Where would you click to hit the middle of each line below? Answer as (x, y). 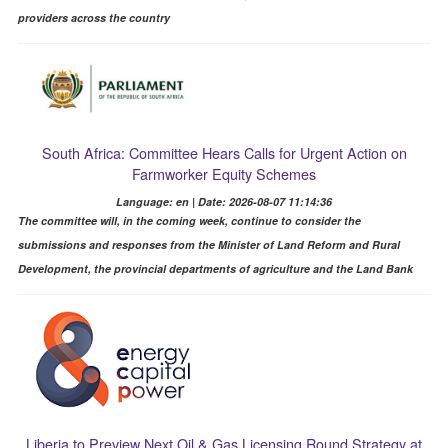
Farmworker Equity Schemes (224, 174)
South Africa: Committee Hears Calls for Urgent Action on (224, 153)
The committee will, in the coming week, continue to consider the (189, 221)
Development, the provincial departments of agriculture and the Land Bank (215, 269)
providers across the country (93, 18)
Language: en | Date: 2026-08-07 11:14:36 (224, 202)
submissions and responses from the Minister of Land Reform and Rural (208, 245)
